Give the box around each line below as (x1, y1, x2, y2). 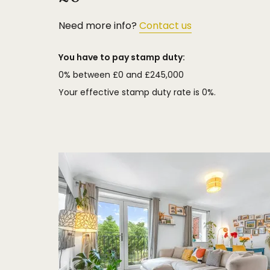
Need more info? (58, 19, 139, 33)
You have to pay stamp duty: (58, 51, 185, 63)
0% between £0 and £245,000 (58, 69, 184, 81)
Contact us (139, 19, 192, 33)
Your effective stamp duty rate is (58, 86, 202, 98)
